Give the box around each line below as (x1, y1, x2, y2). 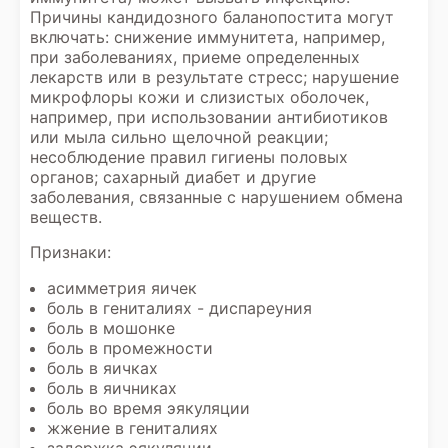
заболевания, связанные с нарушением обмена (30, 187, 403, 207)
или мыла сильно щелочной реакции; (30, 127, 328, 147)
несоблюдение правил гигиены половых (30, 147, 348, 167)
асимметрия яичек (47, 278, 197, 298)
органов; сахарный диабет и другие (30, 167, 316, 187)
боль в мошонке (47, 318, 175, 338)
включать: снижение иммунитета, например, (30, 27, 385, 47)
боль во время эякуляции (47, 398, 250, 418)
